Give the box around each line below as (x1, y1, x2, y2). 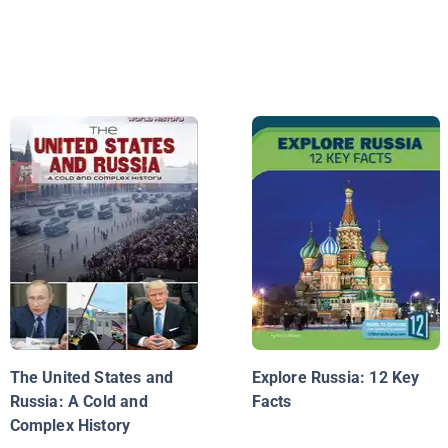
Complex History (9, 416, 131, 436)
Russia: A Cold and (9, 392, 148, 412)
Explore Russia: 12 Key (251, 368, 420, 388)
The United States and (9, 368, 174, 388)
